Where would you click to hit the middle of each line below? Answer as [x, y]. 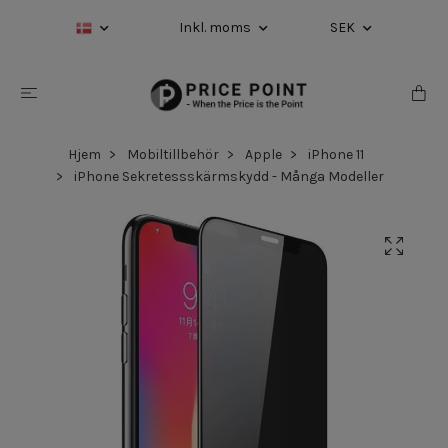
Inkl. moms [216, 27]
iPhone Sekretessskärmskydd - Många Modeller [227, 176]
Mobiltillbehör [173, 154]
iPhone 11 [336, 154]
